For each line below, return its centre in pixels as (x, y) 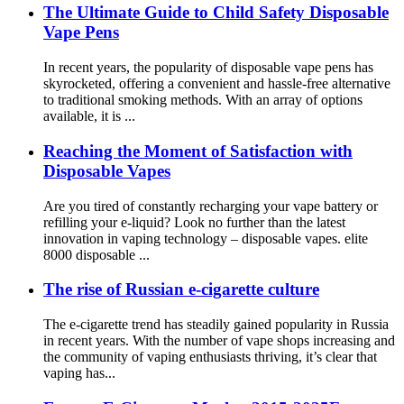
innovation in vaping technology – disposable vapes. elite (206, 238)
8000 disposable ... (96, 254)
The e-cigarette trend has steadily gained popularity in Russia (216, 324)
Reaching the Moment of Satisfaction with (198, 151)
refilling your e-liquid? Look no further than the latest (194, 222)
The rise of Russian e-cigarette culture (181, 289)
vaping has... (79, 372)
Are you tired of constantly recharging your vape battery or (211, 206)
